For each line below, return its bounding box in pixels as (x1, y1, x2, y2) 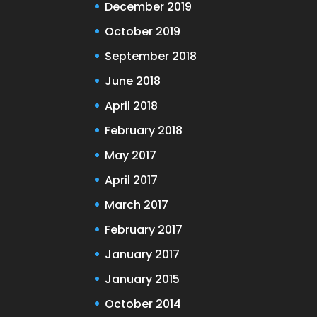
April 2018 (105, 97, 158, 114)
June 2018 (105, 72, 161, 89)
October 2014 (105, 295, 182, 312)
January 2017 (105, 246, 180, 263)
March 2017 (105, 196, 169, 213)
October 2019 (105, 23, 181, 40)
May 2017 (105, 146, 157, 163)
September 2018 (105, 47, 197, 64)
